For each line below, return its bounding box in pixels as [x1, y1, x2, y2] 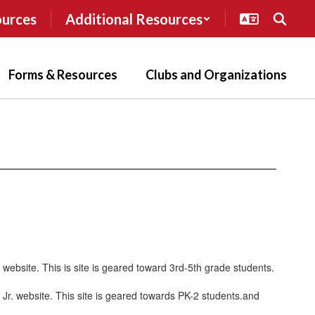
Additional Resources [65, 10, 202, 27]
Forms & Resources [8, 67, 117, 82]
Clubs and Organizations [146, 67, 287, 82]
